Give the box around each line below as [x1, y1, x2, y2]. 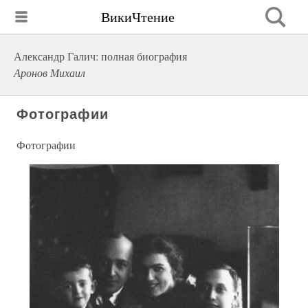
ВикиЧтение [101, 7, 175, 26]
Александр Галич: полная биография [14, 49, 187, 63]
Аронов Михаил [14, 65, 85, 80]
